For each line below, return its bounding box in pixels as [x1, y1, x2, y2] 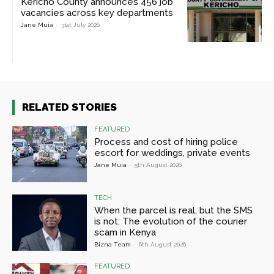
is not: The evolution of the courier [94, 215, 248, 227]
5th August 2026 [135, 161, 182, 168]
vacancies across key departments [21, 7, 173, 19]
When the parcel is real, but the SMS [94, 204, 253, 216]
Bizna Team [94, 240, 131, 248]
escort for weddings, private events [94, 147, 251, 158]
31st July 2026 [61, 21, 100, 29]
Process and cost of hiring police [94, 136, 239, 147]
